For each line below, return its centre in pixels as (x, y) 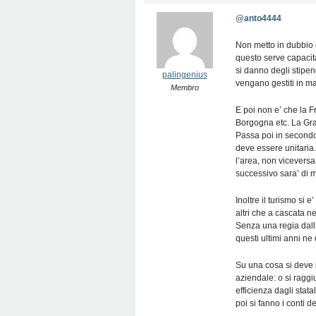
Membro (184, 87)
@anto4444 (259, 18)
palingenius (184, 75)
